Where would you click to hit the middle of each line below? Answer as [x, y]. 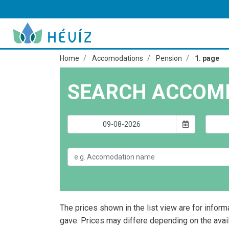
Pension [169, 58]
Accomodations [118, 58]
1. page [207, 58]
